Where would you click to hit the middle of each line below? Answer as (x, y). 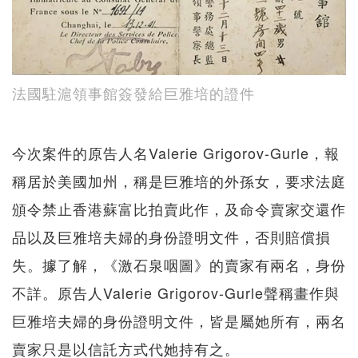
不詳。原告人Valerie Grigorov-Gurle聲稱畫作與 (176, 292)
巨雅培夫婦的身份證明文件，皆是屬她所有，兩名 (179, 320)
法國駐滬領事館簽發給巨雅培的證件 (133, 92)
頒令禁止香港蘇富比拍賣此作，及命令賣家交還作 (179, 208)
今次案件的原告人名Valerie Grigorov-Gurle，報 (176, 152)
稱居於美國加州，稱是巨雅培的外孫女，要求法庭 (179, 180)
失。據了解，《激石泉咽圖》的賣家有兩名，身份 (179, 264)
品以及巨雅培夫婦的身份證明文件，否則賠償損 (171, 236)
